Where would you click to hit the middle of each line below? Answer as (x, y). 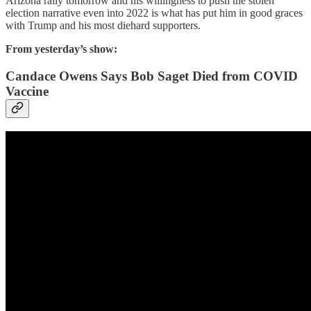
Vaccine (27, 92)
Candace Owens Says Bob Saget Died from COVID (152, 76)
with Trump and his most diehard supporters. (103, 26)
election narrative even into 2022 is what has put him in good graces (154, 13)
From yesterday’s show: (61, 49)
